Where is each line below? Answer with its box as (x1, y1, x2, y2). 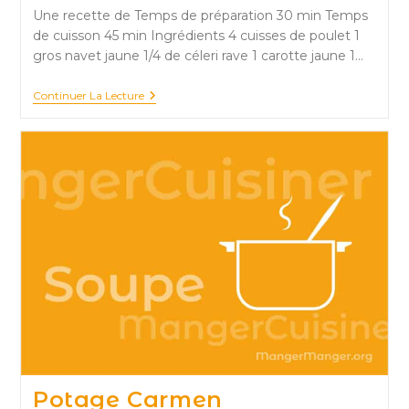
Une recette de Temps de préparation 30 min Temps (32, 6, 368, 24)
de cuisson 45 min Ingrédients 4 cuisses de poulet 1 (32, 26, 360, 44)
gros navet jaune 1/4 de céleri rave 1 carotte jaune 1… (32, 47, 363, 64)
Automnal (142, 101, 206, 119)
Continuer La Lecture (32, 88, 144, 102)
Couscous (142, 87, 205, 104)
